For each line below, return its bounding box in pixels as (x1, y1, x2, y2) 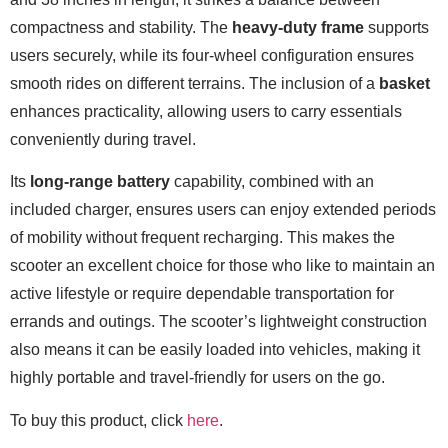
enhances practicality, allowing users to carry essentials (10, 102, 402, 120)
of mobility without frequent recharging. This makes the (10, 229, 395, 247)
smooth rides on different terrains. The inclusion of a (10, 74, 379, 92)
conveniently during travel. (10, 130, 196, 148)
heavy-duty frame (232, 18, 364, 36)
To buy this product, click (10, 411, 187, 429)
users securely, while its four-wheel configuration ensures (10, 46, 414, 64)
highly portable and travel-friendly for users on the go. (10, 369, 385, 387)
